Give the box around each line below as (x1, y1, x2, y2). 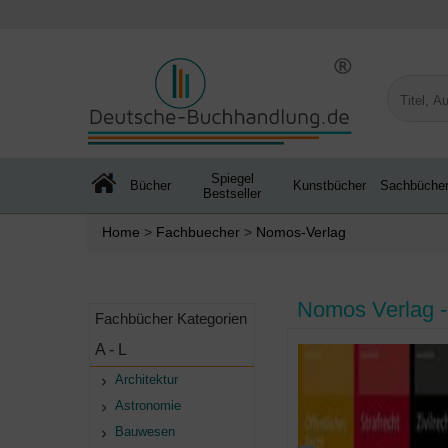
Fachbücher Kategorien (95, 310, 247, 327)
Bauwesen (115, 424, 175, 439)
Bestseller (203, 185, 261, 201)
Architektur (115, 372, 178, 387)
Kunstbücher (293, 178, 366, 194)
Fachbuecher (156, 224, 240, 240)
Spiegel (210, 170, 254, 186)
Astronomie (115, 398, 181, 413)
